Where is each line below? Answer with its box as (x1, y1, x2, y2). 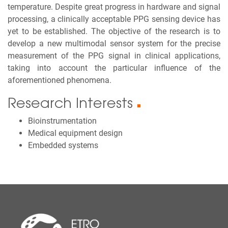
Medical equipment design (28, 128, 123, 138)
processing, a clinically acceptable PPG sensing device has (8, 14, 220, 24)
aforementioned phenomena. (8, 75, 111, 85)
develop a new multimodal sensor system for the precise (8, 39, 220, 48)
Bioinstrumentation (28, 116, 97, 126)
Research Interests (8, 98, 137, 111)
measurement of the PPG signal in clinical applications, (8, 51, 220, 61)
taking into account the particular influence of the (8, 63, 220, 73)
